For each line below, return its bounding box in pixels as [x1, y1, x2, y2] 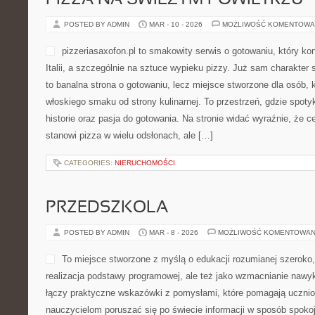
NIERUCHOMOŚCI [115, 159, 175, 167]
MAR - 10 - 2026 [149, 20, 202, 28]
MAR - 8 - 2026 [149, 229, 198, 236]
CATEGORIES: [64, 159, 115, 167]
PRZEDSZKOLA [46, 200, 168, 216]
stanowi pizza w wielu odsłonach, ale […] [46, 130, 213, 141]
